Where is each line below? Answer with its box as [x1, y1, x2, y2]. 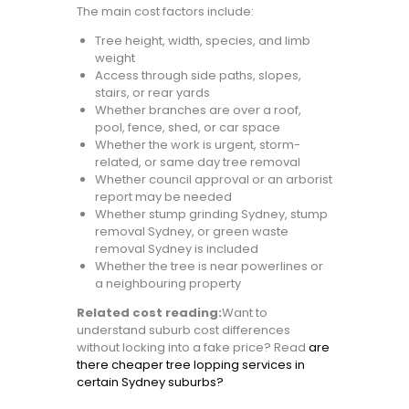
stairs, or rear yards [94, 84, 210, 102]
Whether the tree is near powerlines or [94, 257, 323, 276]
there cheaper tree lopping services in [77, 356, 305, 374]
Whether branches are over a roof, [94, 101, 301, 120]
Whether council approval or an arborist [94, 171, 332, 189]
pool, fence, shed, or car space [94, 119, 280, 137]
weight [94, 49, 135, 68]
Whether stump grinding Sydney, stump [94, 205, 328, 224]
